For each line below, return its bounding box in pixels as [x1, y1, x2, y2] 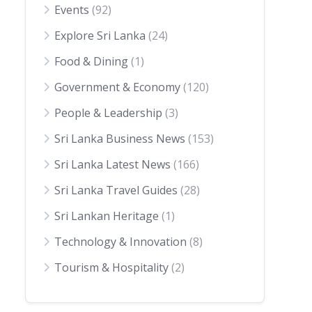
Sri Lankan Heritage [54, 208, 159, 224]
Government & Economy [54, 79, 180, 95]
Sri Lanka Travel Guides [54, 182, 178, 198]
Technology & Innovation [54, 234, 187, 249]
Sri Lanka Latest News [54, 157, 171, 172]
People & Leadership [54, 105, 162, 120]
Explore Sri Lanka [54, 28, 146, 43]
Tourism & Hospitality [54, 260, 169, 275]
